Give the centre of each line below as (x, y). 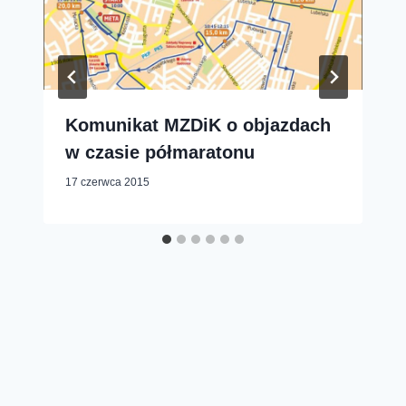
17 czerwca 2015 (107, 182)
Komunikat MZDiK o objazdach (198, 125)
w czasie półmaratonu (160, 152)
